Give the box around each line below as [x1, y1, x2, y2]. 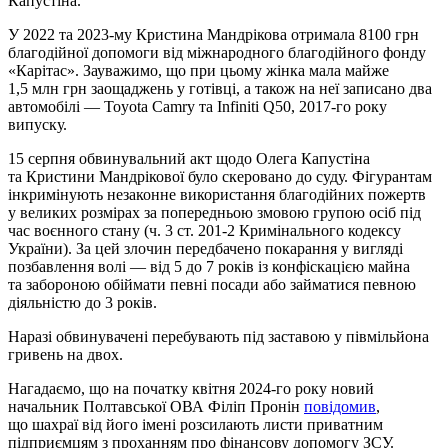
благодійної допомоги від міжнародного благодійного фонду [8, 43, 426, 61]
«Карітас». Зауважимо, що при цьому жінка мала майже [8, 61, 389, 79]
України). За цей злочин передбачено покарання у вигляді [8, 239, 403, 257]
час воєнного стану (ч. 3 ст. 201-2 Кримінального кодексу [8, 221, 401, 239]
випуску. [8, 115, 67, 133]
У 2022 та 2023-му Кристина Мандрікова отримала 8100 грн [8, 25, 419, 43]
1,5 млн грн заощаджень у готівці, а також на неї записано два [8, 79, 432, 97]
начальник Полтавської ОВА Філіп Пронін [8, 397, 304, 415]
